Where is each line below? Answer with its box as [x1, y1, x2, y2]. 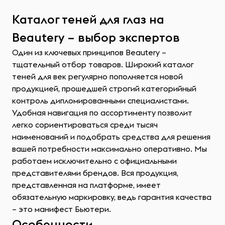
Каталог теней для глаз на [12, 12, 164, 27]
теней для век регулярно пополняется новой [12, 71, 183, 81]
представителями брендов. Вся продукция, [12, 168, 178, 178]
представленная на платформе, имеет [12, 180, 161, 190]
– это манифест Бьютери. [12, 204, 111, 214]
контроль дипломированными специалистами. [12, 95, 189, 105]
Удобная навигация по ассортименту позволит [12, 107, 192, 118]
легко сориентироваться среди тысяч [12, 120, 158, 130]
